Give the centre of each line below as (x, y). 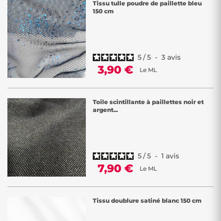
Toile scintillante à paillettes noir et (148, 102)
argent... (105, 110)
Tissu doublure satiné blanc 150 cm (147, 201)
